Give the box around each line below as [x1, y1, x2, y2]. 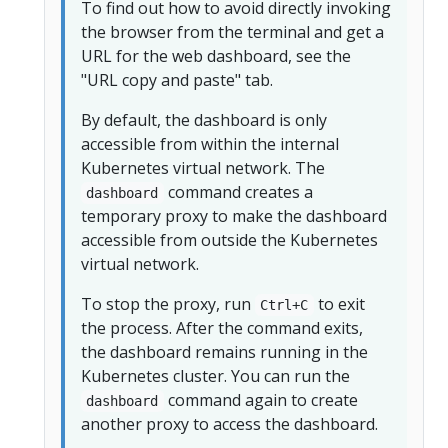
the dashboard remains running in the [81, 340, 368, 363]
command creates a [163, 180, 313, 203]
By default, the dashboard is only [81, 108, 327, 131]
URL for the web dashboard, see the [81, 44, 351, 67]
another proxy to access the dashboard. [81, 412, 378, 435]
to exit [313, 292, 365, 315]
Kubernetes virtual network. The [81, 156, 325, 179]
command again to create [163, 388, 358, 411]
